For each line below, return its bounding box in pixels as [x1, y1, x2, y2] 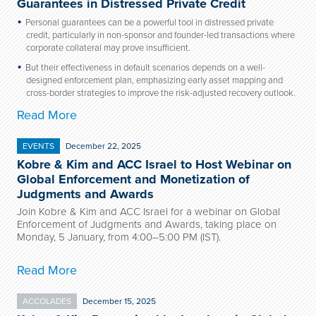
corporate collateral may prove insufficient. [26, 42, 190, 54]
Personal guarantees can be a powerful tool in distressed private [25, 17, 274, 28]
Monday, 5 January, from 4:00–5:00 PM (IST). [17, 231, 221, 243]
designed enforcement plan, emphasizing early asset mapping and [26, 75, 283, 86]
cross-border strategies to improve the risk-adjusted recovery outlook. [26, 87, 296, 99]
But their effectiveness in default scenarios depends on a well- [25, 62, 265, 73]
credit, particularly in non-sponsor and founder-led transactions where [26, 30, 295, 41]
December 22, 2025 [66, 141, 141, 151]
